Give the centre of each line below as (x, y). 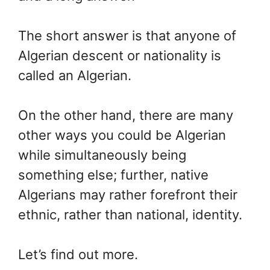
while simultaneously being (102, 155)
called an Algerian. (75, 75)
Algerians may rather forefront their (128, 195)
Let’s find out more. (78, 254)
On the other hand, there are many (126, 115)
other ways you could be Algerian (122, 135)
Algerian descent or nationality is (120, 55)
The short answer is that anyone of (127, 36)
